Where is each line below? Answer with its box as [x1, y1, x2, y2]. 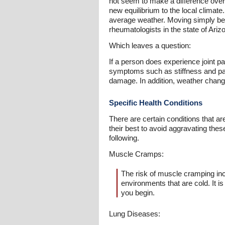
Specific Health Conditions [109, 98, 202, 107]
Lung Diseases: [109, 209, 160, 218]
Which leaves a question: [109, 41, 191, 50]
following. [109, 134, 139, 142]
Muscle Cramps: [109, 150, 164, 158]
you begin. [121, 188, 155, 197]
